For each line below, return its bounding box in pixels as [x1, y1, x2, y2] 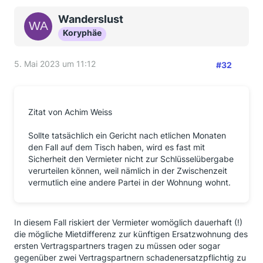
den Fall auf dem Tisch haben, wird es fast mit [28, 142, 205, 152]
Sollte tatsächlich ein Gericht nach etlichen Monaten [28, 130, 226, 140]
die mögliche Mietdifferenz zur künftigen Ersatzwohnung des [14, 229, 248, 239]
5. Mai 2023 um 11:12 [14, 59, 96, 69]
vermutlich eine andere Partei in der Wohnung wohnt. [28, 177, 231, 187]
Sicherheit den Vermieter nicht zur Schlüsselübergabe [28, 154, 234, 164]
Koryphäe [63, 28, 102, 38]
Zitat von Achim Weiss [28, 107, 112, 117]
